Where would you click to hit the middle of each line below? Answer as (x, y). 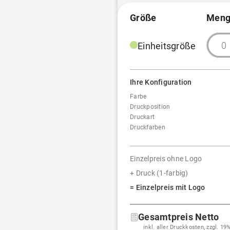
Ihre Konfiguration (161, 82)
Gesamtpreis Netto (179, 217)
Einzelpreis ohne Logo (166, 159)
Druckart (142, 117)
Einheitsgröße (167, 46)
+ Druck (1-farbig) (159, 173)
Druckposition (150, 107)
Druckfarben (148, 127)
